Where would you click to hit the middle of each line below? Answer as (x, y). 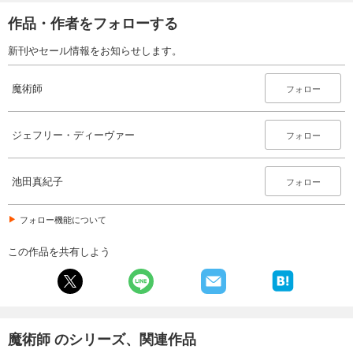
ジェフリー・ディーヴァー (73, 135)
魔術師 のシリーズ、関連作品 (102, 339)
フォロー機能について (63, 219)
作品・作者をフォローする (93, 23)
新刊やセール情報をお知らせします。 (95, 50)
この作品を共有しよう (59, 251)
